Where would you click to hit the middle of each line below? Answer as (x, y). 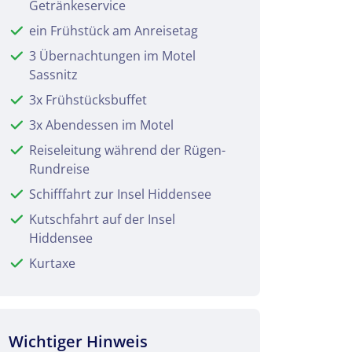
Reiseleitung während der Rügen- (127, 150)
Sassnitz (53, 74)
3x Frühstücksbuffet (88, 99)
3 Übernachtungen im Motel (112, 55)
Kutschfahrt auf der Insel (102, 219)
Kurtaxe (52, 263)
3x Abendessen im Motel (101, 125)
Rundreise (59, 169)
